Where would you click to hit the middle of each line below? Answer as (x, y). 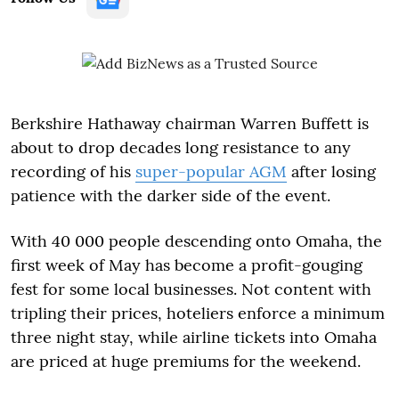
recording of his (73, 171)
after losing (331, 171)
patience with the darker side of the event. (171, 195)
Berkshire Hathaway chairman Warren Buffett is (190, 123)
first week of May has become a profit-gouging (187, 265)
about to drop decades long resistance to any (181, 147)
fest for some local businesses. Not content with (191, 289)
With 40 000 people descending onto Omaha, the (196, 240)
